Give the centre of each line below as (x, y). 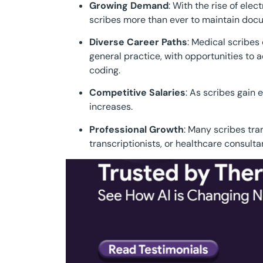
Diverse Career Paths (138, 42)
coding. (105, 70)
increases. (111, 107)
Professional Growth (136, 129)
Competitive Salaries (137, 93)
